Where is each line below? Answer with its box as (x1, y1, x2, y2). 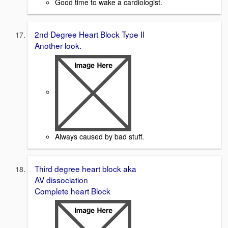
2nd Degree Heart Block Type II (35, 28, 145, 40)
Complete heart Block (35, 185, 110, 196)
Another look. (35, 40, 83, 51)
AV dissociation (35, 174, 88, 185)
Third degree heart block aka (35, 162, 136, 174)
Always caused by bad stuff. (55, 131, 146, 141)
